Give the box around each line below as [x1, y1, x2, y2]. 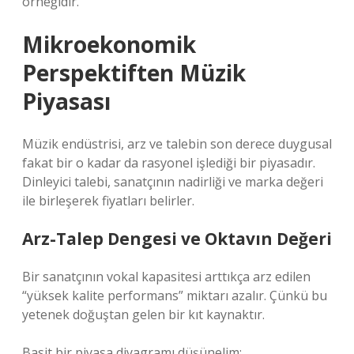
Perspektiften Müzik [22, 58, 246, 88]
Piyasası [22, 86, 111, 116]
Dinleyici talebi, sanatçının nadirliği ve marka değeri [22, 173, 323, 190]
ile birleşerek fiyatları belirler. [22, 192, 194, 209]
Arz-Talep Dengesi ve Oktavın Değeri [22, 228, 332, 250]
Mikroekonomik [22, 29, 196, 59]
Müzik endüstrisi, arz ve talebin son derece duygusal [22, 135, 332, 153]
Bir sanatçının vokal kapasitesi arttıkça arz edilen [22, 268, 311, 285]
